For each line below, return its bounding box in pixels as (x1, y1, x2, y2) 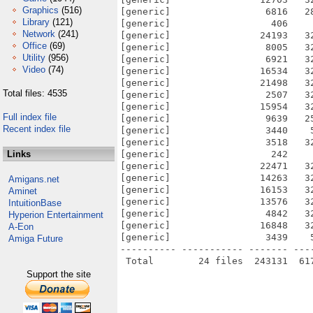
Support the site (27, 269, 91, 279)
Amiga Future (8, 233, 63, 244)
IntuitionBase (8, 198, 61, 208)
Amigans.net (8, 174, 59, 184)
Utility (22, 52, 45, 63)
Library (22, 17, 50, 27)
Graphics (22, 5, 59, 15)
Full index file (3, 112, 57, 122)
